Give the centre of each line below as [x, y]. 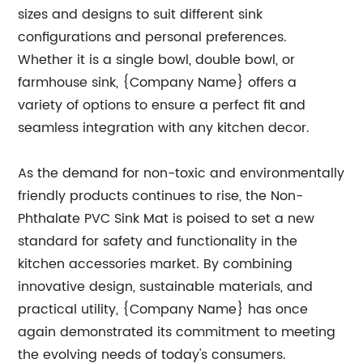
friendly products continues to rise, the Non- [161, 196]
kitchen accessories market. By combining [156, 264]
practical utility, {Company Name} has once [163, 309]
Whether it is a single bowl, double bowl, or [157, 60]
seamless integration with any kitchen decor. [164, 128]
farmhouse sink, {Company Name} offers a [158, 82]
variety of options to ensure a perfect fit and [162, 105]
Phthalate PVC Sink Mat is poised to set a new [167, 218]
